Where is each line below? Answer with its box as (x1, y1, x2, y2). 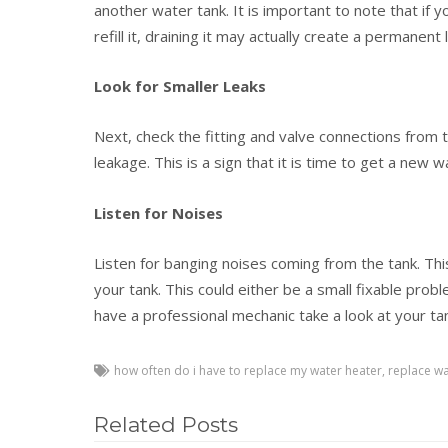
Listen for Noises (94, 202, 224, 223)
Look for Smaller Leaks (94, 75, 267, 96)
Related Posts (94, 412, 239, 438)
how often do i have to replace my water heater (114, 362, 383, 380)
